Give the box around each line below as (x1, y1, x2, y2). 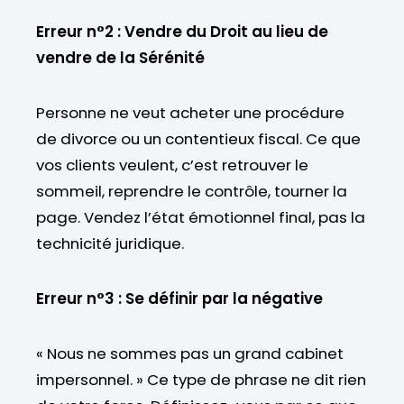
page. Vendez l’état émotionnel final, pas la (36, 206, 365, 228)
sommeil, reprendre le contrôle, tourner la (36, 179, 347, 202)
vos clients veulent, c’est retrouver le (36, 153, 308, 176)
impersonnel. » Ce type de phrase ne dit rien (36, 368, 366, 390)
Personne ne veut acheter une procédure (36, 101, 344, 124)
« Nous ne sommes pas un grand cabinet (36, 342, 344, 364)
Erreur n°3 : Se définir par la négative (36, 287, 323, 309)
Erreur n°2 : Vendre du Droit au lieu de (36, 20, 328, 42)
